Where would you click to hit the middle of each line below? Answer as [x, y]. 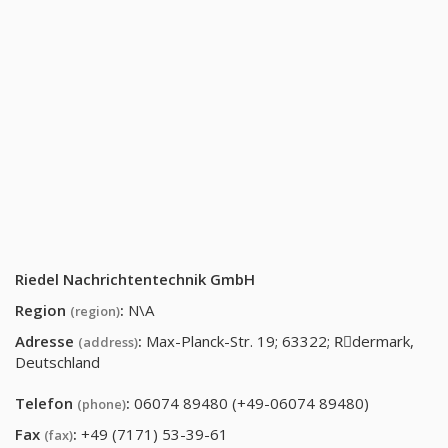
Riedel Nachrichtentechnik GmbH [135, 279]
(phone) [101, 404]
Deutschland [57, 362]
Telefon [46, 403]
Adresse [46, 341]
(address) [108, 342]
